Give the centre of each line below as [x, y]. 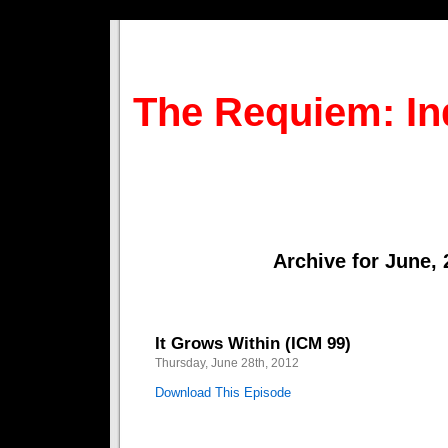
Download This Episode [223, 392]
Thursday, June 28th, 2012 [227, 363]
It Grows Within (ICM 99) [253, 343]
